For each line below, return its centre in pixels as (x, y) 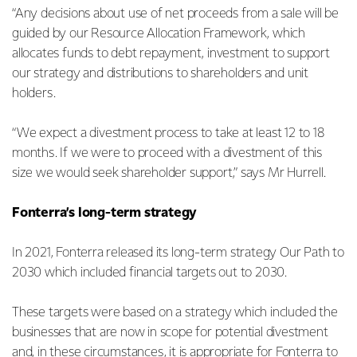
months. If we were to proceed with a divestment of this (167, 153)
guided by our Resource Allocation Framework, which (159, 33)
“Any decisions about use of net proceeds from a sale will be (175, 14)
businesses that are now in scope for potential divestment (170, 332)
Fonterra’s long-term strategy (106, 213)
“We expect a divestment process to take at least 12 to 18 (168, 133)
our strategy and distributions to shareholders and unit (160, 73)
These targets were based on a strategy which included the (175, 312)
